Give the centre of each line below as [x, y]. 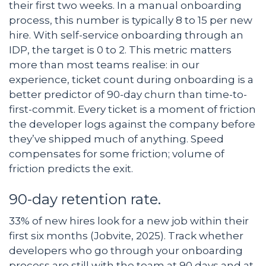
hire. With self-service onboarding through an [126, 35]
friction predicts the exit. [71, 168]
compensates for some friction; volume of [117, 153]
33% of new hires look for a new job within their [129, 221]
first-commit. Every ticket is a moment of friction [132, 109]
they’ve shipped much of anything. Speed [116, 139]
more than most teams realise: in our [104, 64]
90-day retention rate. [87, 199]
